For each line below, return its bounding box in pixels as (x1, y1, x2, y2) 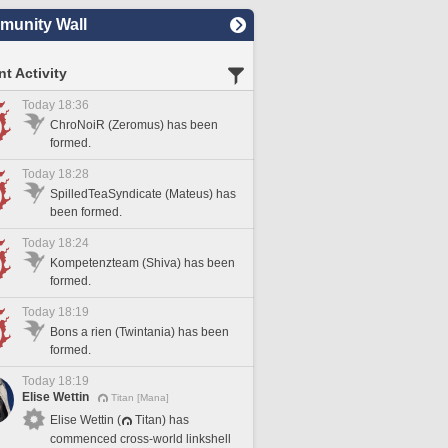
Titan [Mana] (111, 392, 169, 403)
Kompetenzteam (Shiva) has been (50, 256, 235, 270)
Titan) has (135, 412, 189, 427)
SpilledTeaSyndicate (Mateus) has (50, 187, 236, 201)
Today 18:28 (22, 167, 89, 181)
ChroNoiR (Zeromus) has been (50, 118, 218, 132)
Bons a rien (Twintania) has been (50, 325, 229, 339)
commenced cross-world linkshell (50, 431, 231, 446)
